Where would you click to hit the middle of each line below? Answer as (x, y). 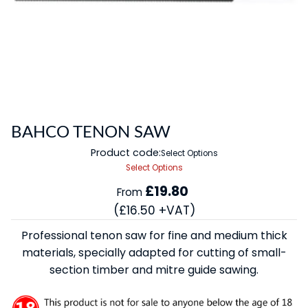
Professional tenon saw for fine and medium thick (154, 235)
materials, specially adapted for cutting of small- (154, 252)
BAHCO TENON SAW (91, 132)
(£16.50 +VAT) (154, 210)
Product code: (125, 152)
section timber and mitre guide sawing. (154, 269)
